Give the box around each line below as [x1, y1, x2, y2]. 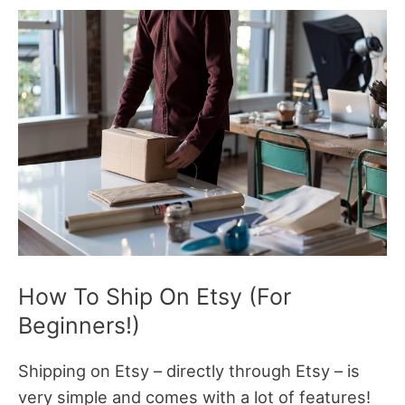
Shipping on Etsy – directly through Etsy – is [18, 361, 360, 381]
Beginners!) [18, 312, 140, 340]
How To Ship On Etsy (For [18, 283, 291, 311]
